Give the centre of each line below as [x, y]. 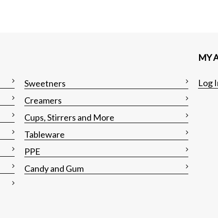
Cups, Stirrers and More [70, 117]
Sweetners [45, 83]
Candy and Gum [54, 168]
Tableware [45, 134]
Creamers [43, 100]
